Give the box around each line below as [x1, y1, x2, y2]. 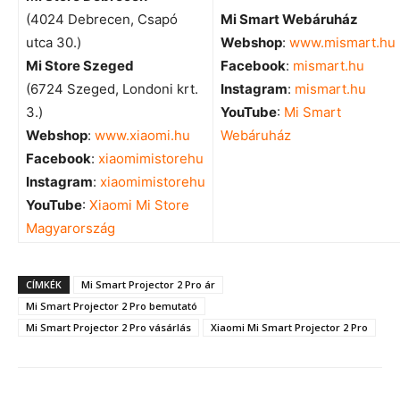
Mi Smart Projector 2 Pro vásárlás [26, 320, 191, 334]
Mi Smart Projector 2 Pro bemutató [26, 298, 197, 312]
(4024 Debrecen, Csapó [26, 10, 178, 28]
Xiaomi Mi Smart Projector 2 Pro [211, 320, 368, 334]
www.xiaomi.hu [95, 126, 190, 144]
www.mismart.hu [289, 33, 396, 51]
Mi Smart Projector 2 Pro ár [81, 277, 215, 291]
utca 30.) [26, 33, 81, 51]
